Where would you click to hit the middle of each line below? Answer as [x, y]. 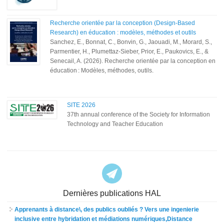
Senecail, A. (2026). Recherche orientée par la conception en [133, 61]
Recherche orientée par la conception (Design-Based [123, 23]
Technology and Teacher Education [115, 124]
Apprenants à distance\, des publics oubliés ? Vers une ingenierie [107, 209]
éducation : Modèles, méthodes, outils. [102, 70]
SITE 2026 [81, 105]
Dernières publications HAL [112, 193]
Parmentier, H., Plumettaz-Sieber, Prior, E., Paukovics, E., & [129, 51]
